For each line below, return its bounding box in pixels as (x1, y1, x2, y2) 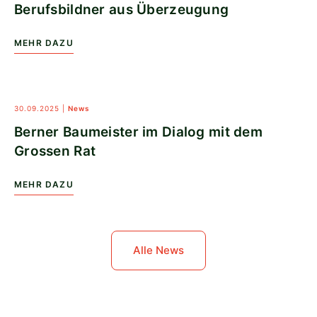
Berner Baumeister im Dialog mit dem (14, 123, 263, 140)
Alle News (132, 243, 184, 257)
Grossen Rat (14, 142, 96, 159)
